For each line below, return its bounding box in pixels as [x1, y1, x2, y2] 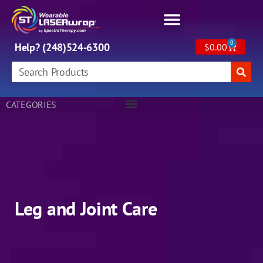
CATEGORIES [6, 99, 56, 111]
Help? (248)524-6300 [15, 41, 110, 55]
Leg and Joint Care [15, 196, 157, 221]
